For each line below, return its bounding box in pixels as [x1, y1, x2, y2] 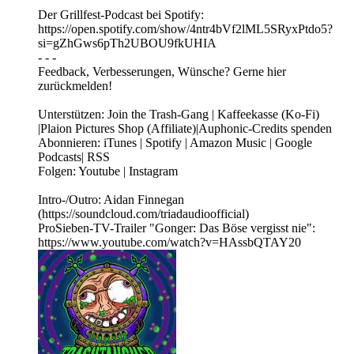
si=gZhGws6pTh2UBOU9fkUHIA [38, 36, 217, 51]
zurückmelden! [38, 79, 112, 93]
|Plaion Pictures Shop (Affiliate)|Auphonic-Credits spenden [38, 122, 332, 136]
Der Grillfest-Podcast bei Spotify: [38, 8, 204, 22]
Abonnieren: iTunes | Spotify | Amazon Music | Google [38, 136, 312, 150]
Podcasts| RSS [38, 150, 110, 164]
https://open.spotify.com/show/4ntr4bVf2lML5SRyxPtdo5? [38, 22, 333, 36]
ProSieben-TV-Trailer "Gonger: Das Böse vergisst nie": [38, 221, 315, 235]
